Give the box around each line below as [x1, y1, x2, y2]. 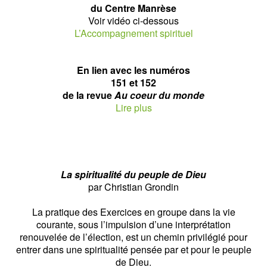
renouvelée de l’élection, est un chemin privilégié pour [20, 229, 247, 244]
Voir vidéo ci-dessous [88, 13, 179, 27]
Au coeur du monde [114, 88, 204, 102]
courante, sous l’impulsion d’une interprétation [36, 217, 231, 231]
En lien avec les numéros [77, 63, 190, 77]
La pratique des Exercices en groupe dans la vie [32, 204, 235, 219]
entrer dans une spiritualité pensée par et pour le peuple [15, 242, 252, 256]
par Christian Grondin [88, 179, 179, 194]
